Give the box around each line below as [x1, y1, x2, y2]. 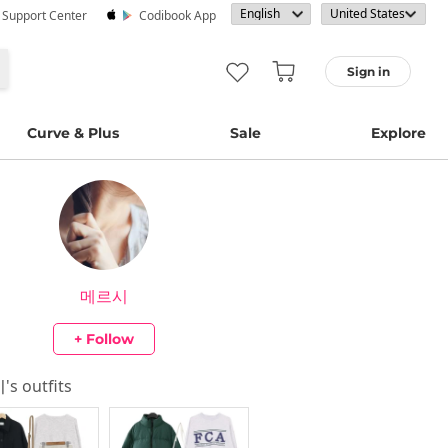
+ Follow [74, 330, 135, 348]
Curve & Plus [27, 124, 120, 142]
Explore [370, 124, 426, 142]
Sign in [346, 64, 390, 79]
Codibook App [139, 7, 216, 24]
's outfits [6, 375, 73, 397]
